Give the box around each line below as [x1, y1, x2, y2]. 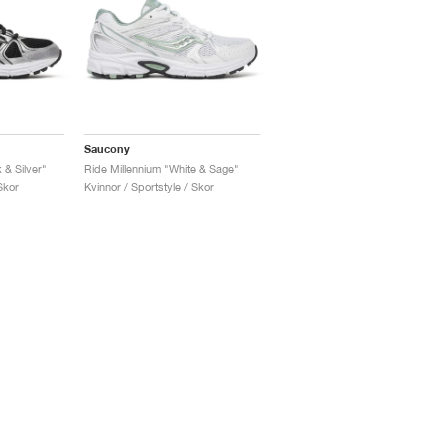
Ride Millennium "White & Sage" [84, 162, 240, 176]
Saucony [84, 142, 131, 157]
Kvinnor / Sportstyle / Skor [84, 180, 215, 194]
